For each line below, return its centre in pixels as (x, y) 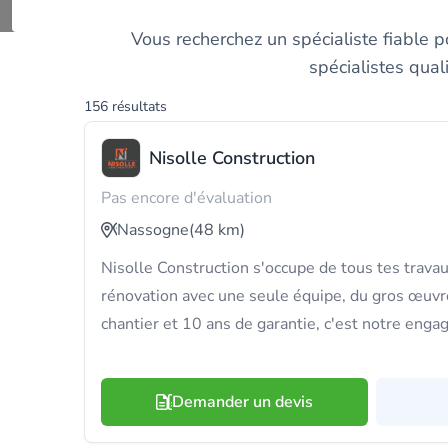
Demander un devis (242, 402)
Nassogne (153, 230)
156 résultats (125, 106)
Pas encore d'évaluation (186, 198)
